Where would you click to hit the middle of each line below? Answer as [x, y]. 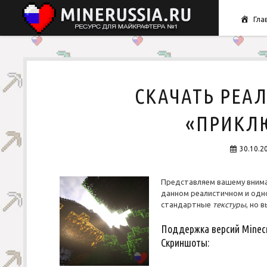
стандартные [187, 204]
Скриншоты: [185, 242]
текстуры [229, 204]
